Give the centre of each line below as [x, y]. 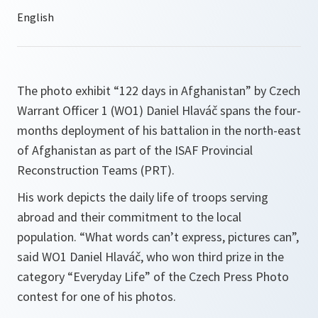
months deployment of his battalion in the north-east [159, 130]
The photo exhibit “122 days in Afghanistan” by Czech [159, 91]
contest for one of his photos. [97, 296]
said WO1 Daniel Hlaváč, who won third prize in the [150, 257]
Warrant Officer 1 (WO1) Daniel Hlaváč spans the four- [159, 110]
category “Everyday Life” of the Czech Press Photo [153, 276]
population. [48, 237]
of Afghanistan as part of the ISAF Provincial [135, 150]
